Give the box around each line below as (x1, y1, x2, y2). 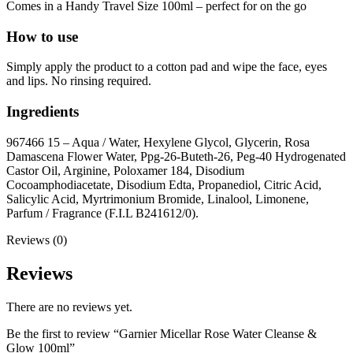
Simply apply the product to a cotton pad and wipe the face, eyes (6, 60, 327, 74)
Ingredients (6, 102, 79, 120)
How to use (6, 28, 78, 45)
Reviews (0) (6, 232, 67, 247)
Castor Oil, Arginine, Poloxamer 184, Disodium (6, 163, 244, 177)
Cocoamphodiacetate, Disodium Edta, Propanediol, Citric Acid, (6, 177, 321, 191)
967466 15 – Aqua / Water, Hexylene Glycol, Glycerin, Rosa (6, 135, 310, 149)
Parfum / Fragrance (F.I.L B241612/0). (6, 206, 199, 220)
